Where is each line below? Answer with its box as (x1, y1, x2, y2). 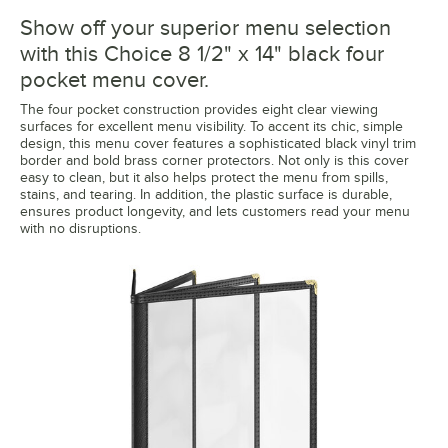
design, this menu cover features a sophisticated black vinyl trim (20, 135, 416, 151)
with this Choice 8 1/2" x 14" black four (20, 40, 384, 66)
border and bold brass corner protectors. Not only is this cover (20, 152, 409, 168)
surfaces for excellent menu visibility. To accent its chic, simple (20, 118, 403, 134)
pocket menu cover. (20, 66, 209, 92)
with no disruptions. (20, 220, 141, 236)
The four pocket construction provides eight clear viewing (20, 101, 378, 117)
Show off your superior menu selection (20, 14, 391, 40)
